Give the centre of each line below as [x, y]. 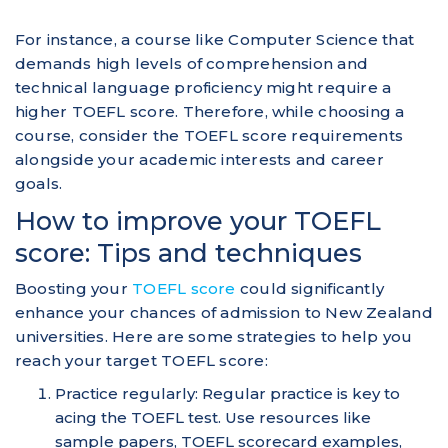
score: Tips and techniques [188, 252]
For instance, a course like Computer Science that [215, 39]
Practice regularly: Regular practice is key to [227, 393]
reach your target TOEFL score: [141, 360]
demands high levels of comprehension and [192, 63]
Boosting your [74, 288]
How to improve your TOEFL [198, 220]
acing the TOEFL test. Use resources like [213, 417]
